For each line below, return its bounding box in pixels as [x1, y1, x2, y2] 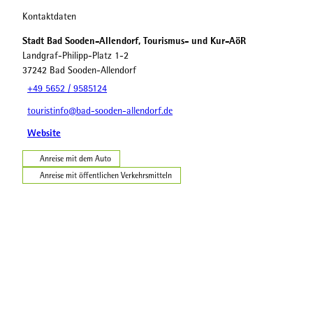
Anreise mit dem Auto [40, 153, 111, 163]
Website [27, 126, 61, 140]
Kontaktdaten [22, 10, 76, 22]
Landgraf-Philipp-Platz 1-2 [22, 49, 129, 61]
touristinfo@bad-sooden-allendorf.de [27, 105, 173, 117]
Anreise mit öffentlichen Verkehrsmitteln [40, 170, 172, 180]
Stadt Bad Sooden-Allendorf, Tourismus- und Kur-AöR [22, 34, 246, 47]
